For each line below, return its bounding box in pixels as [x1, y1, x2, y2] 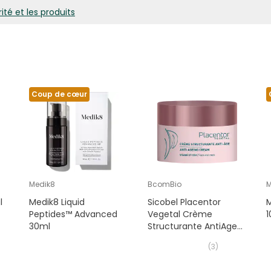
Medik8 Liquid [28, 196, 85, 209]
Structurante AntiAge [147, 220, 237, 233]
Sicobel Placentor [147, 196, 221, 209]
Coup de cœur [31, 89, 87, 100]
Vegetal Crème [147, 208, 212, 221]
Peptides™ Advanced [28, 208, 117, 221]
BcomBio [147, 179, 181, 190]
